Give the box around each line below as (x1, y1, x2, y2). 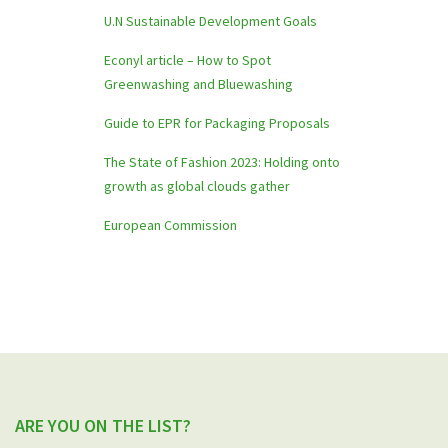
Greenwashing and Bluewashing (104, 75, 293, 93)
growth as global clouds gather (104, 177, 290, 195)
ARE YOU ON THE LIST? (15, 414, 191, 437)
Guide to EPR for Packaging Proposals (104, 114, 330, 132)
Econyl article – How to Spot (104, 51, 271, 69)
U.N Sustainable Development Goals (104, 12, 317, 30)
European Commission (104, 216, 237, 234)
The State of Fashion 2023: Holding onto (104, 153, 340, 171)
